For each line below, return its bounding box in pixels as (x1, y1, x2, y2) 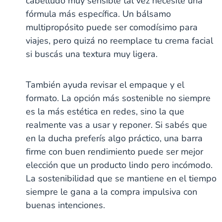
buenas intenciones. (26, 199, 106, 211)
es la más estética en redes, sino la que (26, 105, 185, 117)
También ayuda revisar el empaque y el (26, 78, 185, 91)
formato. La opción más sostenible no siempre (26, 92, 211, 104)
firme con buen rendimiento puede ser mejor (26, 145, 204, 158)
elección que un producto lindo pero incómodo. (26, 159, 213, 171)
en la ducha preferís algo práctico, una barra (26, 132, 203, 144)
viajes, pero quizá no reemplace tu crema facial (26, 34, 214, 47)
